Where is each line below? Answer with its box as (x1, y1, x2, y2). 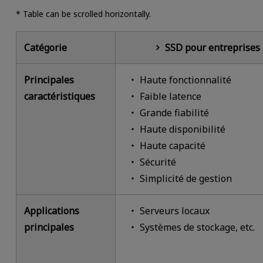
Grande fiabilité (139, 106, 209, 120)
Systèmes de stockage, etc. (139, 221, 255, 234)
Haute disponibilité (139, 123, 225, 136)
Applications (24, 204, 80, 218)
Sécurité (139, 156, 176, 169)
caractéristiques (24, 90, 96, 103)
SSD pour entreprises (164, 41, 260, 55)
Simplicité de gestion (139, 172, 232, 186)
